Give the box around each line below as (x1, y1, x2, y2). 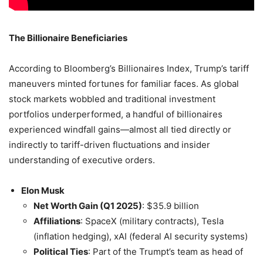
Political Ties (33, 246, 88, 258)
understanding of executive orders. (9, 154, 155, 166)
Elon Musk (21, 185, 65, 197)
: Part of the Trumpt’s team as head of (88, 246, 243, 258)
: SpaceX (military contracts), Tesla (80, 215, 224, 227)
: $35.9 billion (142, 200, 199, 212)
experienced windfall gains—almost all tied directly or (9, 124, 231, 136)
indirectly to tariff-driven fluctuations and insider (9, 139, 210, 151)
